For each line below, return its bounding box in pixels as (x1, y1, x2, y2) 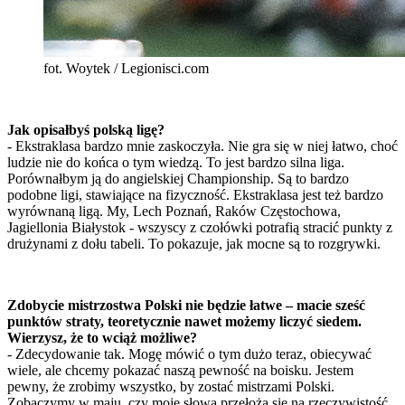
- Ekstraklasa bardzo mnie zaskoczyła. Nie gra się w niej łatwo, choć (7, 138, 398, 155)
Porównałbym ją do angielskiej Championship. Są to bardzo (7, 171, 349, 187)
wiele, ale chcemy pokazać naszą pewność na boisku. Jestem (7, 363, 353, 379)
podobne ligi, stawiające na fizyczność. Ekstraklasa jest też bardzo (7, 187, 383, 203)
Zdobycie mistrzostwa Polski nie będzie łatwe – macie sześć (7, 297, 365, 314)
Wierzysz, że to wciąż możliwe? (7, 330, 197, 346)
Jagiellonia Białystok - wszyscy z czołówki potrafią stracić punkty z (7, 220, 392, 236)
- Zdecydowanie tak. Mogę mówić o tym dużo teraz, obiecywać (7, 346, 372, 363)
